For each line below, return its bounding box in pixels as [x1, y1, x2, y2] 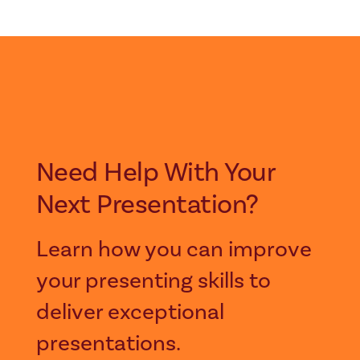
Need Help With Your [35, 154, 55, 190]
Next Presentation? [35, 186, 259, 222]
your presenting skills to [35, 267, 271, 296]
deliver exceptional [35, 298, 224, 327]
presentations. [35, 329, 181, 358]
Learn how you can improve [35, 235, 312, 264]
